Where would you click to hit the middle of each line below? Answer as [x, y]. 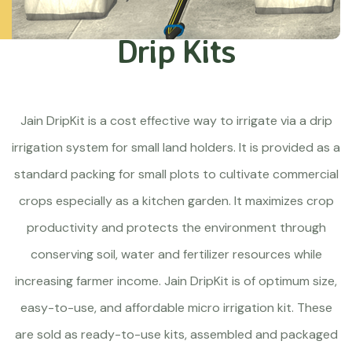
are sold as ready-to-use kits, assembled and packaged [176, 334]
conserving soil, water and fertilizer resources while [176, 254]
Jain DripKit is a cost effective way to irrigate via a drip [176, 121]
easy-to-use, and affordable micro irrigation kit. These [176, 308]
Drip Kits [176, 50]
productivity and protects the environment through [176, 227]
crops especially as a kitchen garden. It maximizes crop [176, 201]
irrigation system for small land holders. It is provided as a [176, 147]
